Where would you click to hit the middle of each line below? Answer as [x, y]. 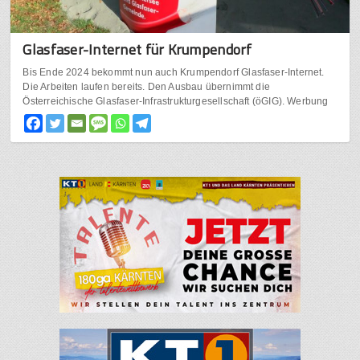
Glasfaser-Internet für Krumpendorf [137, 50]
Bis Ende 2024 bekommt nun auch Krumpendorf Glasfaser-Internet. [174, 73]
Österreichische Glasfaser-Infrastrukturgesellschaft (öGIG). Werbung [176, 102]
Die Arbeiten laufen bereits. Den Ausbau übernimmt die [146, 87]
